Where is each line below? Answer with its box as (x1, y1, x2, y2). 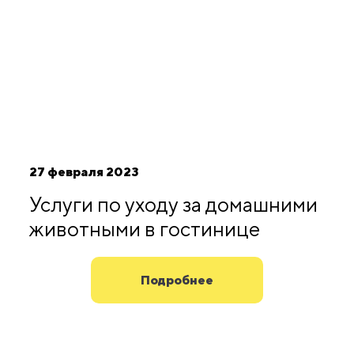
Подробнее (141, 272, 213, 288)
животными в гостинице (28, 217, 260, 242)
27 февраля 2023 (28, 164, 138, 180)
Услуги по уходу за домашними (28, 192, 318, 217)
